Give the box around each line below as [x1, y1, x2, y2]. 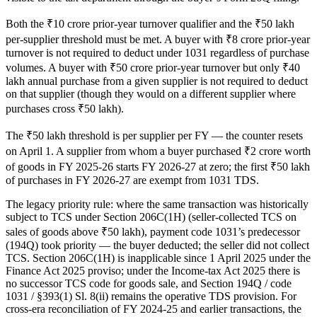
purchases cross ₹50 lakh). [6, 103, 124, 115]
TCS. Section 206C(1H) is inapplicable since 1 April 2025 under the [6, 252, 311, 265]
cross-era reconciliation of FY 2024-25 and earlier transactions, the [6, 303, 301, 316]
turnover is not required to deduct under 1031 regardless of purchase [6, 47, 309, 59]
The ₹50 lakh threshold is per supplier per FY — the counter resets [6, 129, 303, 142]
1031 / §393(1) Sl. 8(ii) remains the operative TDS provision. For [6, 290, 296, 303]
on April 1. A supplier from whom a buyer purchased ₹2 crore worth [6, 145, 311, 158]
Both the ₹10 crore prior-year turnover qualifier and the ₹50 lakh [6, 18, 294, 30]
